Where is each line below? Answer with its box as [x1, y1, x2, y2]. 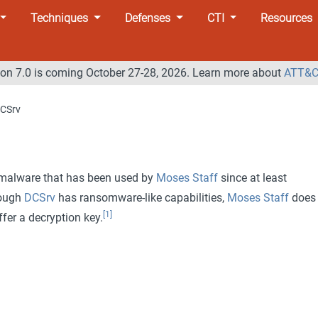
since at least [217, 170, 287, 185]
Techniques [31, 11, 89, 25]
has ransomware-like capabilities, [55, 190, 227, 204]
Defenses [124, 11, 170, 25]
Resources [261, 11, 313, 25]
